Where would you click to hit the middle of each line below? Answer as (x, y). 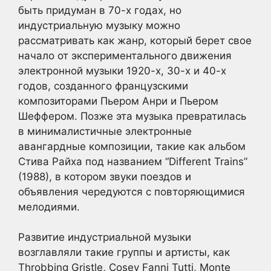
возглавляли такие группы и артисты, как (124, 252)
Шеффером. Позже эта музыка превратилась (132, 116)
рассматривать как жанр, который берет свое (135, 40)
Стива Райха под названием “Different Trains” (133, 161)
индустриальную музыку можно (99, 25)
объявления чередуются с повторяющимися (132, 191)
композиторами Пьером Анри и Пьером (118, 101)
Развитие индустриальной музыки (105, 237)
